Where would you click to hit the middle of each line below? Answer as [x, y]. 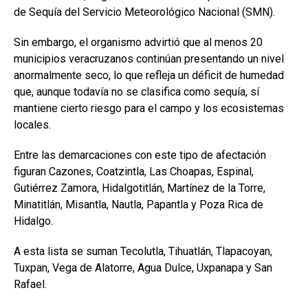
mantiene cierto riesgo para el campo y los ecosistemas [149, 108]
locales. [32, 124]
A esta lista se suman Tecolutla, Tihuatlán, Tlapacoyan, [143, 251]
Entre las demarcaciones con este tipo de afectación [140, 155]
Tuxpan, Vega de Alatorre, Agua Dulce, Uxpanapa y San [143, 267]
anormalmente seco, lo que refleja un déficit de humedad [149, 75]
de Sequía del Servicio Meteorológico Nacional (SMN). [144, 12]
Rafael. [30, 284]
